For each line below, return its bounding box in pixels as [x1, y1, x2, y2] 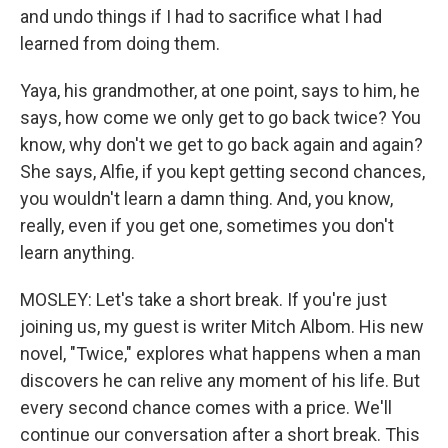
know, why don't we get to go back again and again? [20, 134, 423, 155]
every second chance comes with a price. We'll [20, 397, 392, 418]
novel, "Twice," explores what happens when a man [20, 343, 421, 364]
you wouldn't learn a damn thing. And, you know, [20, 188, 393, 209]
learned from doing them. [20, 33, 220, 54]
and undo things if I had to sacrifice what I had [20, 6, 382, 27]
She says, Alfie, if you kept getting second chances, [20, 161, 425, 182]
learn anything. [20, 242, 135, 263]
